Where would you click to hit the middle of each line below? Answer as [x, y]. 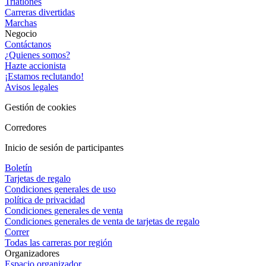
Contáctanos [28, 44]
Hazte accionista [35, 65]
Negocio [21, 33]
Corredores [26, 127]
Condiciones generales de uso [60, 189]
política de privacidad [45, 199]
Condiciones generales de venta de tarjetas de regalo [102, 221]
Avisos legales [31, 87]
